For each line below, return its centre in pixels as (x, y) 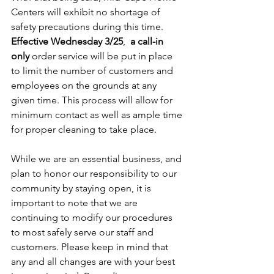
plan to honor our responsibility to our (95, 174)
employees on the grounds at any (85, 86)
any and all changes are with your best (94, 262)
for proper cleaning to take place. (84, 130)
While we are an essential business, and (98, 159)
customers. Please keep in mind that (91, 247)
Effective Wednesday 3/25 (67, 42)
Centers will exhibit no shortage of (87, 12)
